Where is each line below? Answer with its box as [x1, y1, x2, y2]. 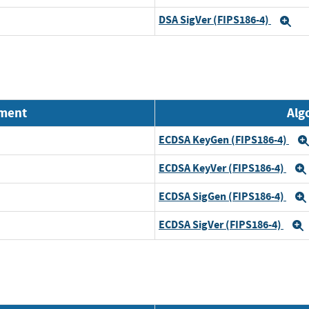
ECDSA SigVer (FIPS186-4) [159, 217, 283, 232]
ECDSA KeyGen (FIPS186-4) [159, 132, 289, 148]
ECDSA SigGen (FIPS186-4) [159, 189, 286, 204]
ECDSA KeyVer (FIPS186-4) [159, 161, 286, 176]
